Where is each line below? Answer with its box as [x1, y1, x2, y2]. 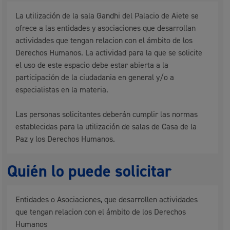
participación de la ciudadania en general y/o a [15, 72, 175, 83]
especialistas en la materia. [15, 85, 109, 95]
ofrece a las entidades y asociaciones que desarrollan [15, 23, 196, 33]
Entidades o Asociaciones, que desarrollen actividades [15, 195, 198, 205]
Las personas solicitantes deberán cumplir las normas [15, 109, 198, 120]
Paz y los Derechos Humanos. [15, 134, 116, 144]
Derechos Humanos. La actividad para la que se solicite [15, 48, 203, 58]
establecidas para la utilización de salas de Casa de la [15, 122, 197, 132]
